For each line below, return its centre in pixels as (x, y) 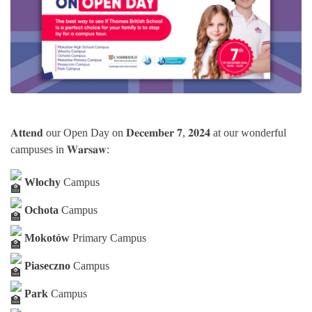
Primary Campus (108, 237)
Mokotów (47, 237)
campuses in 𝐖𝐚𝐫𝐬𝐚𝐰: (60, 149)
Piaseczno (47, 265)
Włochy (42, 182)
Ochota (41, 210)
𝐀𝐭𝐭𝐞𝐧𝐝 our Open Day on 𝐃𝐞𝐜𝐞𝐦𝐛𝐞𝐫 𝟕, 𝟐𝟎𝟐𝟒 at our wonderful (148, 132)
